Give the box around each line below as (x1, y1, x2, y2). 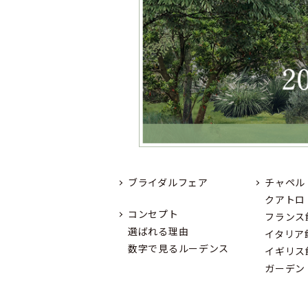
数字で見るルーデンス (128, 241, 229, 256)
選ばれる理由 (128, 224, 189, 239)
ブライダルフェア (128, 175, 208, 190)
